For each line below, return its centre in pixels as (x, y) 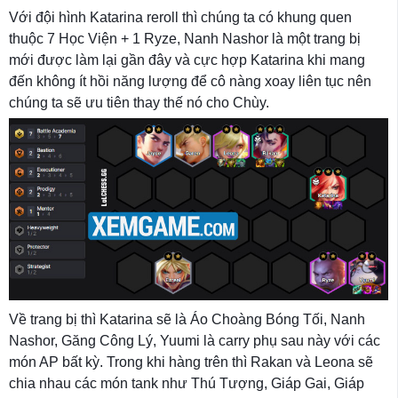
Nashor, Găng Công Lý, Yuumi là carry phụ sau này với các (195, 340)
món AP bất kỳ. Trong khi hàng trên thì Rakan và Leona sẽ (191, 362)
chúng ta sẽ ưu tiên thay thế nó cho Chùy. (139, 102)
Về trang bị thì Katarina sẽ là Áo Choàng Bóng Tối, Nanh (187, 319)
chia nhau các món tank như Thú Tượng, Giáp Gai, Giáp (187, 383)
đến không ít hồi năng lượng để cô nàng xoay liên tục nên (190, 81)
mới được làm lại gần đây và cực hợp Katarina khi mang (187, 60)
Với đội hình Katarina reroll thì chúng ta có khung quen (180, 17)
